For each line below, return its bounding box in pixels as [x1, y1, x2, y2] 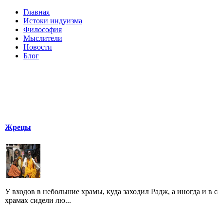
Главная [23, 8, 50, 16]
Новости [23, 43, 52, 51]
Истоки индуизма [23, 17, 82, 25]
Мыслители [23, 34, 62, 42]
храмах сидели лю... [5, 196, 71, 204]
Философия [23, 25, 62, 34]
